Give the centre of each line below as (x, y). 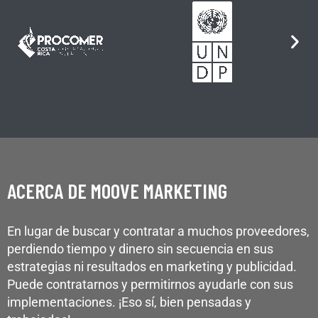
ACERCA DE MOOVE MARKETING (117, 190)
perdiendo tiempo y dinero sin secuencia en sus (140, 248)
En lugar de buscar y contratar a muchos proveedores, (158, 231)
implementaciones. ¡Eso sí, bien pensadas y (129, 302)
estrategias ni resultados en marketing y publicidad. (152, 266)
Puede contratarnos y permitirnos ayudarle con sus (150, 284)
